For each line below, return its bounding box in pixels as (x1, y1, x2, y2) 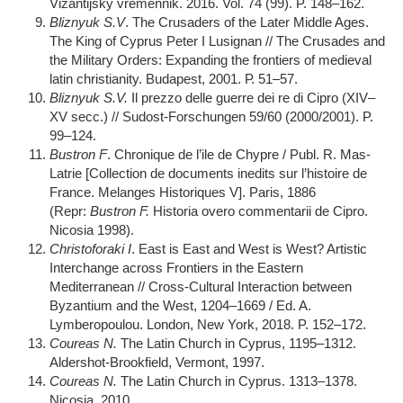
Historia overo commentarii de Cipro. (153, 203, 368, 219)
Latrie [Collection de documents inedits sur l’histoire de (49, 166, 367, 181)
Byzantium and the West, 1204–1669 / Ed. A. (49, 298, 311, 313)
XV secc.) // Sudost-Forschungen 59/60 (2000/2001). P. (49, 109, 373, 124)
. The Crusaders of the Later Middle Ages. (125, 14, 369, 30)
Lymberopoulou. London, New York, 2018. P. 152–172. (49, 317, 366, 332)
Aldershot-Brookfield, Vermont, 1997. (49, 354, 264, 370)
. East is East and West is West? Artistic (131, 241, 367, 256)
